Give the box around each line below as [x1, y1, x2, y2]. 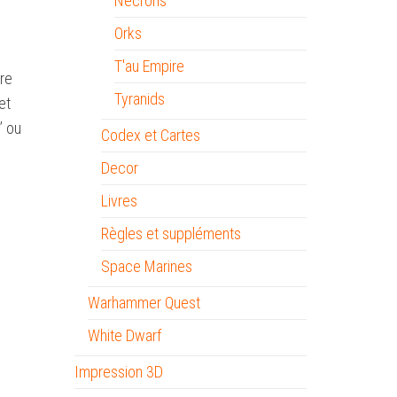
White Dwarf [87, 326, 161, 345]
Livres [100, 191, 137, 210]
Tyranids [113, 90, 165, 108]
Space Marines [100, 257, 192, 276]
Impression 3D [74, 362, 163, 381]
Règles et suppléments [100, 224, 241, 243]
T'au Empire [113, 57, 184, 75]
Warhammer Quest [87, 293, 200, 312]
